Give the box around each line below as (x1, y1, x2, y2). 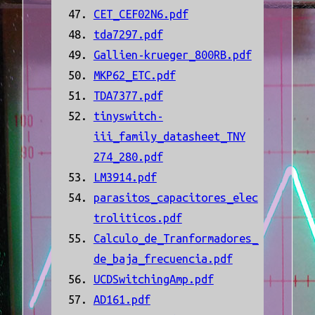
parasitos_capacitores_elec (93, 191, 258, 205)
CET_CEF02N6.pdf (93, 8, 188, 21)
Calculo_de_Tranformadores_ (93, 232, 258, 245)
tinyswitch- (93, 110, 163, 123)
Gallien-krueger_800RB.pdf (93, 49, 252, 62)
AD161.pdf (93, 293, 150, 307)
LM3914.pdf (93, 171, 157, 184)
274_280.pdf (93, 150, 163, 164)
